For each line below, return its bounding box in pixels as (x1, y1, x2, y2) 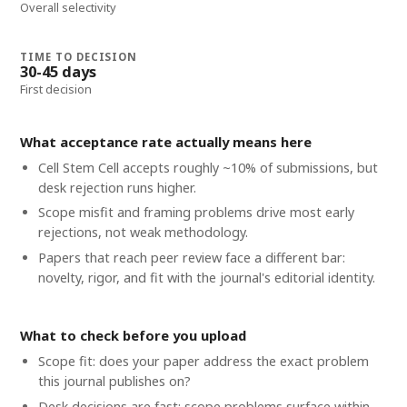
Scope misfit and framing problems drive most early (37, 203, 354, 222)
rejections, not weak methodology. (37, 223, 248, 242)
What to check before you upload (20, 326, 247, 345)
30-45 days (20, 61, 97, 82)
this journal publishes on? (37, 372, 191, 391)
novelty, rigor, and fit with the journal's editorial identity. (37, 268, 375, 286)
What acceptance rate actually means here (20, 132, 313, 151)
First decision (20, 80, 93, 97)
